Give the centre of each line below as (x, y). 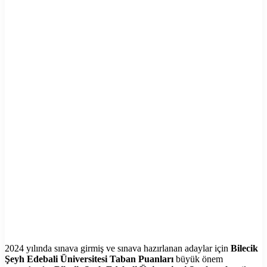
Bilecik (244, 248)
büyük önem (198, 259)
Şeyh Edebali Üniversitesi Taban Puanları (89, 259)
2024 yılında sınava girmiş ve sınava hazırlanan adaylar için (118, 248)
